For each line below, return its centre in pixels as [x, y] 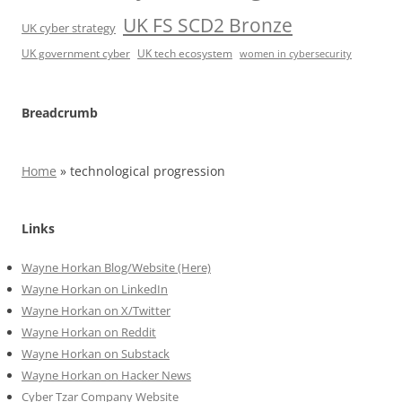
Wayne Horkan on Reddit [89, 332]
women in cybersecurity [296, 53]
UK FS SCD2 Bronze [208, 24]
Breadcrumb [60, 112]
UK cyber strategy [69, 27]
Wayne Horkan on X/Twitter [96, 310]
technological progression [148, 170]
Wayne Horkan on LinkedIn [95, 288]
